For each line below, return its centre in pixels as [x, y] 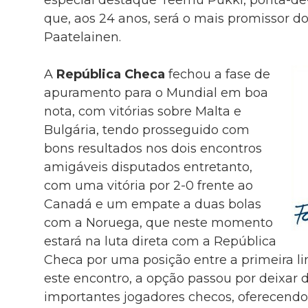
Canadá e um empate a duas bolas [152, 204]
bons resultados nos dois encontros [153, 148]
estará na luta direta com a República [160, 241]
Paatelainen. [82, 37]
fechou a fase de [217, 74]
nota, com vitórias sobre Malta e [142, 111]
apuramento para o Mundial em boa [156, 92]
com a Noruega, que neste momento [158, 222]
